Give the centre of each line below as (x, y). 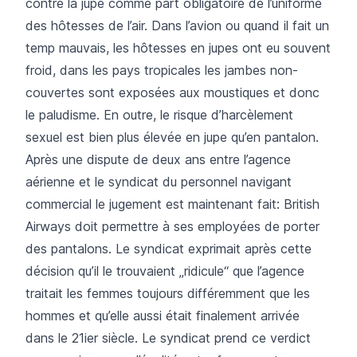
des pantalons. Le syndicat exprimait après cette (169, 248)
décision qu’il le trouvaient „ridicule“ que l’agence (165, 271)
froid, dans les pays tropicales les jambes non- (162, 70)
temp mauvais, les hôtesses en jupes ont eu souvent (178, 47)
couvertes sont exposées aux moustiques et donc (173, 92)
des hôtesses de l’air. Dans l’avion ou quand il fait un (177, 25)
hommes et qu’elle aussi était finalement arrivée (163, 315)
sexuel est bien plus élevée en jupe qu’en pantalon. (172, 137)
